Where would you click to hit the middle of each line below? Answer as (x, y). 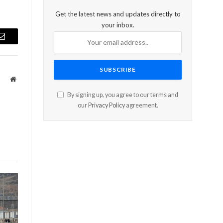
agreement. (141, 105)
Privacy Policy (106, 105)
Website (27, 78)
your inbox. (118, 25)
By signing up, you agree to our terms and (122, 95)
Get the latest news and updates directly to (118, 14)
